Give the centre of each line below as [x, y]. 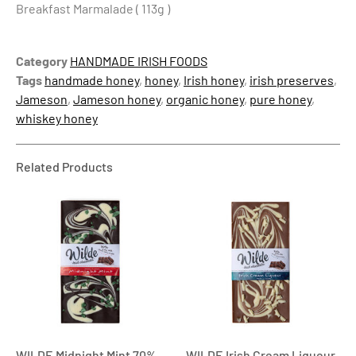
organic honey [205, 99]
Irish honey [214, 80]
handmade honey [92, 80]
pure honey [281, 99]
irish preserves [292, 80]
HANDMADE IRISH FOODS [139, 61]
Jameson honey [117, 99]
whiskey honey [57, 118]
